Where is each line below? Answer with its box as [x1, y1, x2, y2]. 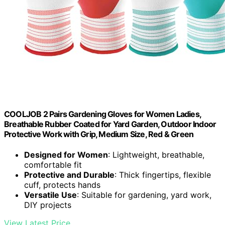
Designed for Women [24, 150, 108, 160]
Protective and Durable [24, 170, 115, 180]
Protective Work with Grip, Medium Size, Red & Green [4, 129, 194, 140]
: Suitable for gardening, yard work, [77, 190, 211, 200]
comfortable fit [24, 160, 82, 170]
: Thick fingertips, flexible [115, 170, 211, 180]
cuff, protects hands [24, 180, 100, 190]
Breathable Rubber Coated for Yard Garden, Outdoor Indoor [4, 119, 216, 130]
